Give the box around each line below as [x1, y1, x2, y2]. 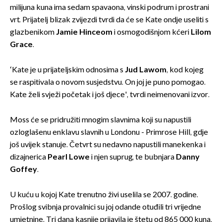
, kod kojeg [166, 65, 204, 75]
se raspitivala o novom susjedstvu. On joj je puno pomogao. [10, 77, 206, 87]
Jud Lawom [125, 65, 166, 75]
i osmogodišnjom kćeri [112, 27, 191, 37]
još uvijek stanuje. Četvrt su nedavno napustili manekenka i [10, 140, 206, 150]
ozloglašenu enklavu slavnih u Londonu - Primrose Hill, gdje [10, 127, 208, 137]
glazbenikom [10, 27, 56, 37]
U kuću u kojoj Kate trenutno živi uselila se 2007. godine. [10, 190, 198, 200]
